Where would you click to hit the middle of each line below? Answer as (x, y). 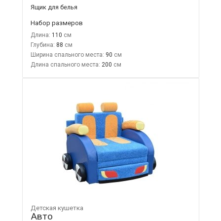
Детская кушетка (57, 208)
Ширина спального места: (67, 55)
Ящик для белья (54, 7)
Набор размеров (56, 22)
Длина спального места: (65, 64)
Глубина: (42, 45)
